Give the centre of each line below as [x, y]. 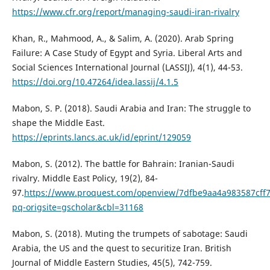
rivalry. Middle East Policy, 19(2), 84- [85, 178]
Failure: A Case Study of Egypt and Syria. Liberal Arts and [127, 53]
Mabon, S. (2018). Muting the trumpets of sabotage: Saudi [130, 234]
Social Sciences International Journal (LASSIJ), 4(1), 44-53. [127, 67]
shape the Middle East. [58, 123]
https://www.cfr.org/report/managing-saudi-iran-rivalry [125, 12]
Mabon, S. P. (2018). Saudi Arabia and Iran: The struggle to [131, 108]
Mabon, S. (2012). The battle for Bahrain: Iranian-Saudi [123, 164]
